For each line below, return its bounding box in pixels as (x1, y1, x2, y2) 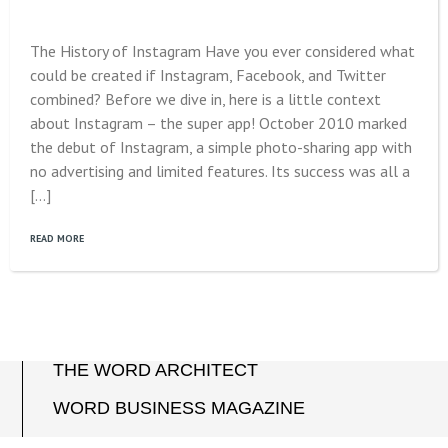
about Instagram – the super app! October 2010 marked (30, 113, 407, 133)
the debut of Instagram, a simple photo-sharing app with (30, 137, 412, 157)
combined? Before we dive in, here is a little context (30, 89, 381, 109)
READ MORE (30, 232, 84, 245)
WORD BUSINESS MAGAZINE (53, 398, 306, 418)
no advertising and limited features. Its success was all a (30, 161, 410, 181)
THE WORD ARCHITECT (53, 360, 259, 380)
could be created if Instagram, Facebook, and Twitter (30, 65, 386, 85)
